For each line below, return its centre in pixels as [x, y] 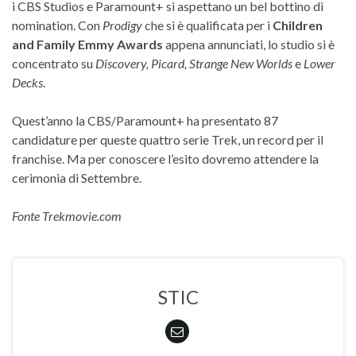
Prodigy [124, 25]
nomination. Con [57, 25]
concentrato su [54, 63]
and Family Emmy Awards [87, 44]
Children [298, 25]
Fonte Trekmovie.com [67, 215]
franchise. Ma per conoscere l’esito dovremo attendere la [165, 158]
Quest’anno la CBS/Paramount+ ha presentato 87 [145, 120]
